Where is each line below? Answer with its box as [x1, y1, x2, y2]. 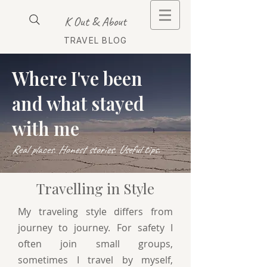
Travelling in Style [36, 179, 154, 198]
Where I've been [12, 66, 142, 91]
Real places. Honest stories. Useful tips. [12, 142, 160, 157]
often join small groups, [18, 237, 173, 250]
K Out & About [64, 14, 126, 29]
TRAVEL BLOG [63, 35, 128, 45]
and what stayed [12, 91, 144, 116]
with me [12, 116, 79, 141]
